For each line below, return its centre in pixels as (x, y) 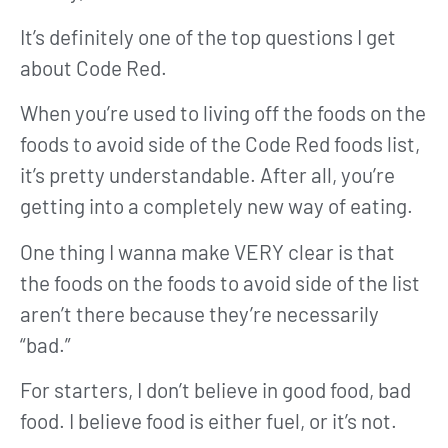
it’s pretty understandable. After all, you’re (207, 175)
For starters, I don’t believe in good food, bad (215, 389)
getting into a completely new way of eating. (216, 206)
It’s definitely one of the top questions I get (208, 36)
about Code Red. (93, 67)
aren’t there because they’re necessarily (199, 313)
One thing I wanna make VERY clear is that (207, 251)
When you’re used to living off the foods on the (223, 113)
